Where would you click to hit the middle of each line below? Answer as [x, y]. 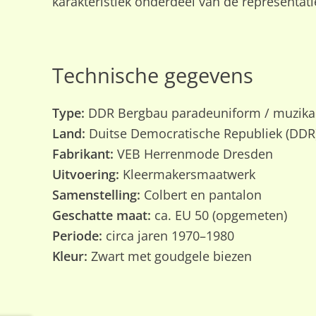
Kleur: [69, 256]
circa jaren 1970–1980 [168, 236]
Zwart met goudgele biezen [169, 256]
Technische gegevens [152, 75]
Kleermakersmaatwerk [187, 175]
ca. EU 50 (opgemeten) [219, 215]
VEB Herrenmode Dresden [193, 154]
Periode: [77, 236]
